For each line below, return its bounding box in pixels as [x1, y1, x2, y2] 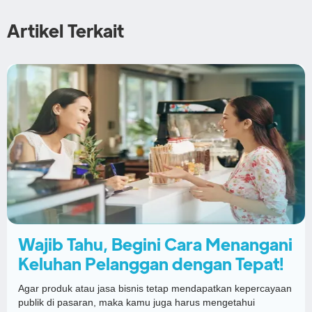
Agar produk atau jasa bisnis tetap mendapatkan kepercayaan [18, 282, 292, 294]
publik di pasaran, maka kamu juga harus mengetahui [18, 296, 255, 308]
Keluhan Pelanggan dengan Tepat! [18, 253, 283, 275]
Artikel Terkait [7, 19, 124, 42]
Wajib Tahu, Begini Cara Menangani [18, 234, 292, 256]
